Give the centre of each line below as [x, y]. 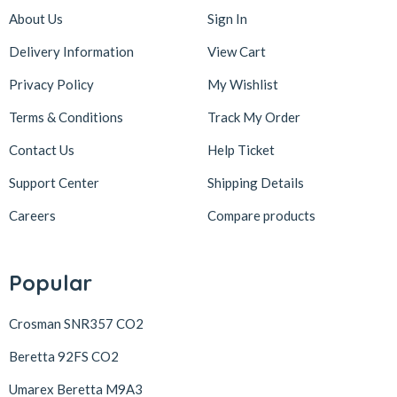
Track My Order [254, 117]
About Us [36, 18]
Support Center [54, 182]
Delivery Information [71, 51]
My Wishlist [243, 84]
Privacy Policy [51, 84]
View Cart [237, 51]
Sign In [227, 18]
